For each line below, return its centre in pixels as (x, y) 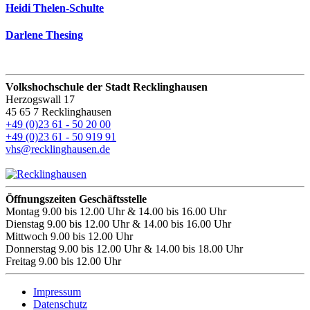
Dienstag (25, 224)
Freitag (21, 262)
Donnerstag (31, 249)
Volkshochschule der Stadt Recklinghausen (107, 87)
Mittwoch (27, 237)
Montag (22, 212)
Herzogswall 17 (40, 100)
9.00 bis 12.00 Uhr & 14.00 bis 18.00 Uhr (149, 249)
